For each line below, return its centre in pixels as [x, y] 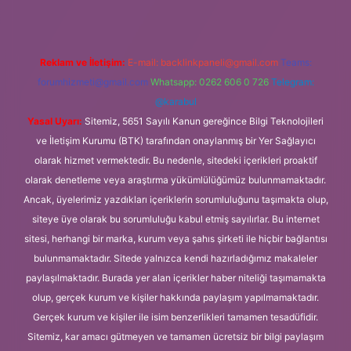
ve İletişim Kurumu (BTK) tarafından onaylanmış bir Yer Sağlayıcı [175, 140]
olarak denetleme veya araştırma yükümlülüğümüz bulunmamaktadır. [175, 179]
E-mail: [144, 62]
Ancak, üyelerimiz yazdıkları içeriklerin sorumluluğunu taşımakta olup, [175, 199]
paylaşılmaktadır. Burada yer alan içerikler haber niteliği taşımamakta [175, 277]
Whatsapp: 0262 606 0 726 [209, 81]
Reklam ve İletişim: [82, 62]
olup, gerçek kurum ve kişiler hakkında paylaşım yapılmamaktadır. [175, 297]
